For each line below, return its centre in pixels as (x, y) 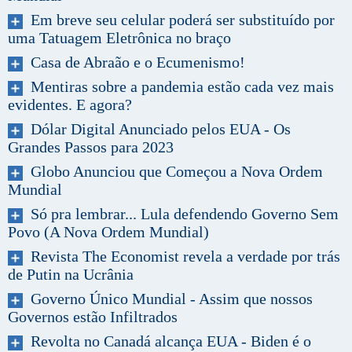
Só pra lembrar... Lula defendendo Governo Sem (181, 213)
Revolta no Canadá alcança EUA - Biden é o (167, 341)
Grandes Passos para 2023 (91, 147)
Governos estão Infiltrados (93, 316)
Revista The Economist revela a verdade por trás (181, 256)
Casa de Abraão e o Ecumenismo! (134, 62)
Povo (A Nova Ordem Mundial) (108, 231)
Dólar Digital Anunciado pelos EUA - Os (157, 128)
